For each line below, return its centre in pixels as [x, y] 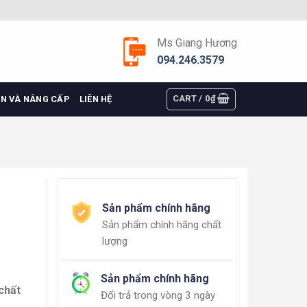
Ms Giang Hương [197, 43]
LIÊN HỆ [96, 99]
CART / [189, 98]
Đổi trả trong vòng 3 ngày [158, 295]
